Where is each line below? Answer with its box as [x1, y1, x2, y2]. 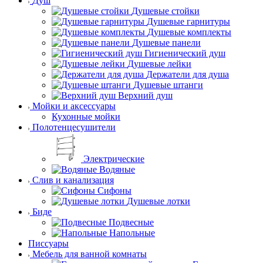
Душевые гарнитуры [147, 16, 230, 26]
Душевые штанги [133, 79, 203, 90]
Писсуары [28, 238, 69, 248]
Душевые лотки [127, 195, 190, 206]
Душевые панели [132, 37, 201, 48]
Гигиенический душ [144, 48, 225, 58]
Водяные [99, 164, 135, 174]
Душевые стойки [131, 5, 200, 16]
